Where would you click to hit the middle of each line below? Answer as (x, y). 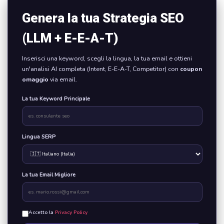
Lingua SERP (39, 137)
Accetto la (41, 212)
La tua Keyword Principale (56, 98)
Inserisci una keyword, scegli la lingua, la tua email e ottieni (107, 58)
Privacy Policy (71, 212)
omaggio (35, 79)
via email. (62, 79)
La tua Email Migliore (48, 174)
